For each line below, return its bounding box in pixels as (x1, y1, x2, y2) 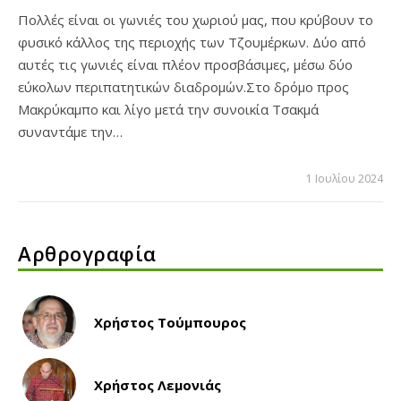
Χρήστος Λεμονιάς (94, 376, 221, 395)
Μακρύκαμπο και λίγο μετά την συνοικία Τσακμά (18, 100, 319, 119)
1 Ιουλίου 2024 (306, 171, 383, 187)
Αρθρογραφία (18, 240, 157, 268)
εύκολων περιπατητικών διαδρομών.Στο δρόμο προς (18, 78, 349, 97)
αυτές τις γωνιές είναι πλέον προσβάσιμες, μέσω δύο (18, 55, 353, 74)
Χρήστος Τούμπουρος (94, 313, 246, 332)
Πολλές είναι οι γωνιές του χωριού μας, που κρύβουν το (18, 11, 29, 30)
